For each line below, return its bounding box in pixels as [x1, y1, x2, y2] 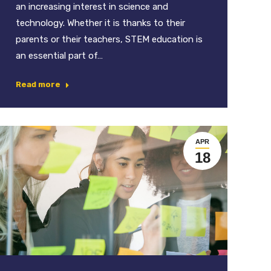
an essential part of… [16, 50, 103, 62]
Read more [16, 80, 60, 90]
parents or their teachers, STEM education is [16, 34, 203, 45]
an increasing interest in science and [16, 1, 168, 13]
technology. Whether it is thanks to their [16, 18, 185, 29]
